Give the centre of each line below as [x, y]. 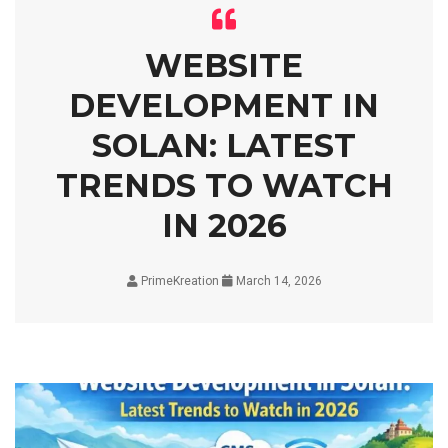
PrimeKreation [179, 280]
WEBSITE [224, 65]
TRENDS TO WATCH [224, 185]
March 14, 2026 [277, 280]
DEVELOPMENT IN [224, 105]
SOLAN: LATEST [224, 145]
